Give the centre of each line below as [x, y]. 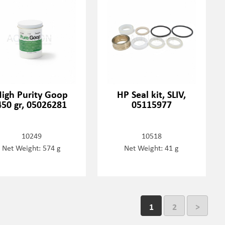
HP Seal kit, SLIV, [152, 94]
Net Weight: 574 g [32, 147]
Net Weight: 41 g [152, 147]
